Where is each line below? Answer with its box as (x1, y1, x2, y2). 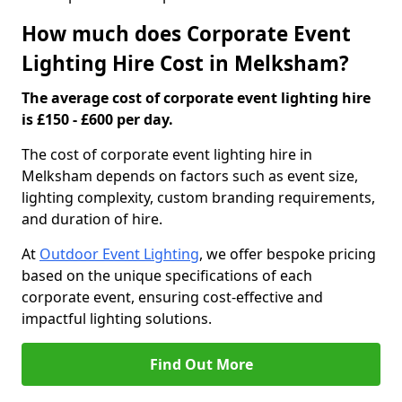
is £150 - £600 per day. (22, 109, 173, 129)
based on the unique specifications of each (22, 266, 312, 285)
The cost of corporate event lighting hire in (22, 144, 312, 164)
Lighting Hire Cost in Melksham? (22, 49, 349, 77)
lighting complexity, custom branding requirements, (22, 188, 375, 207)
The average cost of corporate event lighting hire (22, 88, 371, 108)
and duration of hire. (22, 209, 162, 229)
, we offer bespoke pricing (199, 244, 376, 264)
